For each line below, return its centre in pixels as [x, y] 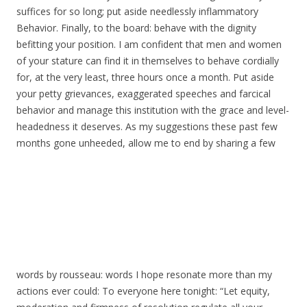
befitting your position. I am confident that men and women [149, 44]
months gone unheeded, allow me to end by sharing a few [146, 143]
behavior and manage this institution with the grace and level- [153, 110]
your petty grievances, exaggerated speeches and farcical [144, 94]
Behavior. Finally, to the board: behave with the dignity [136, 28]
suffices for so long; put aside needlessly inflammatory [137, 11]
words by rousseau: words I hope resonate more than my [144, 274]
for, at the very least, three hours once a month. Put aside [145, 77]
